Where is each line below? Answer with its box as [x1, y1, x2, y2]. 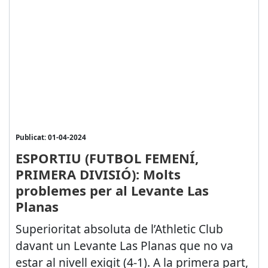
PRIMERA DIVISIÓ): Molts [15, 165, 181, 183]
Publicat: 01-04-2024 [15, 132, 86, 142]
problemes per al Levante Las [15, 181, 209, 199]
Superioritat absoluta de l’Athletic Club [15, 220, 223, 237]
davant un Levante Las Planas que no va [15, 237, 233, 254]
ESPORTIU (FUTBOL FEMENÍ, [15, 148, 199, 167]
